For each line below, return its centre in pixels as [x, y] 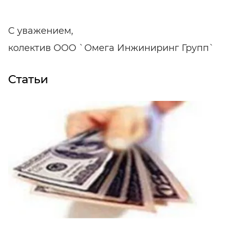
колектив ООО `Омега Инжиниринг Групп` [111, 48]
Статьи [28, 79]
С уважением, [41, 31]
